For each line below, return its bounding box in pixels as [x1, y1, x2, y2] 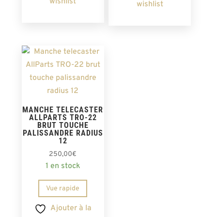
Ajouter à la [50, 203, 92, 213]
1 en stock [45, 161, 80, 171]
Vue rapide [46, 184, 80, 193]
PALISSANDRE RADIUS [22, 128, 103, 138]
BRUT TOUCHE [37, 121, 89, 130]
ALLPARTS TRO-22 [29, 113, 97, 123]
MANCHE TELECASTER [22, 105, 104, 115]
